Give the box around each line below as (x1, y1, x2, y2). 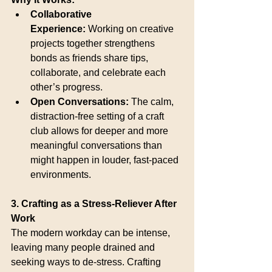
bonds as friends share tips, (30, 53, 151, 63)
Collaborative (30, 9, 94, 19)
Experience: (30, 24, 86, 34)
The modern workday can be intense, (11, 228, 172, 238)
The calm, (129, 97, 176, 107)
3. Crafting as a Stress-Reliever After (11, 199, 179, 209)
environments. (30, 169, 91, 180)
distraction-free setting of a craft (30, 111, 166, 121)
